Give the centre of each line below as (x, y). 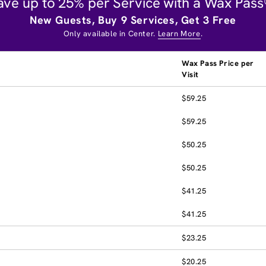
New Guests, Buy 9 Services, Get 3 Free (133, 20)
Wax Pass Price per (218, 63)
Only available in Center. (110, 33)
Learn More (179, 33)
